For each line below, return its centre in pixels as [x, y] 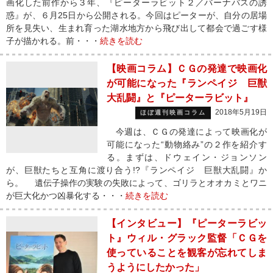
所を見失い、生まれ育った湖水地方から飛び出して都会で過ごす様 [136, 28]
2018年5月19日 [241, 112]
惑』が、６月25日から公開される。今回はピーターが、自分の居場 [136, 15]
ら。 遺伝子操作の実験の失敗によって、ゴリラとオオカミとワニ [136, 183]
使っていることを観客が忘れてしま [187, 253]
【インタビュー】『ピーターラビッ [187, 223]
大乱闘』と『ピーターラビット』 [180, 98]
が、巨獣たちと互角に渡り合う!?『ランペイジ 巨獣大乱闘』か [136, 170]
